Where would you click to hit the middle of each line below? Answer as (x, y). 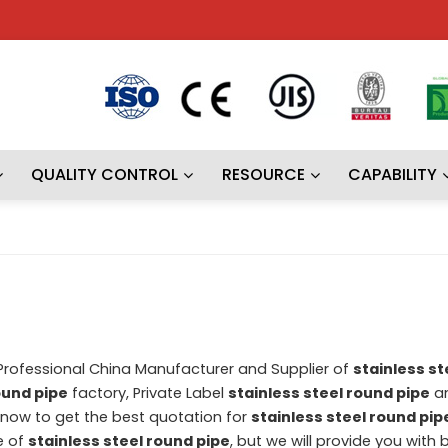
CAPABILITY (393, 174)
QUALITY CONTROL (105, 174)
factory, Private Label (147, 392)
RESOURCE (263, 174)
